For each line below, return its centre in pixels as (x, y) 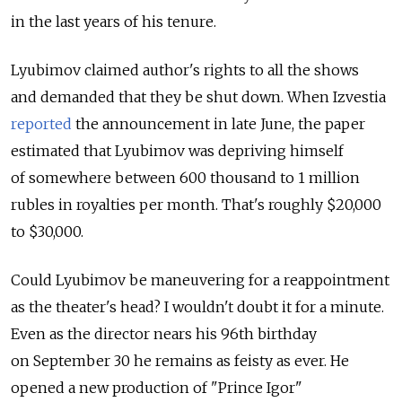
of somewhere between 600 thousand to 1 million (185, 177)
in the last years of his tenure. (114, 21)
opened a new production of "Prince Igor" (157, 387)
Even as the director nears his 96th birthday (164, 333)
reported (41, 123)
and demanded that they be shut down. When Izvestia (198, 96)
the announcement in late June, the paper (218, 123)
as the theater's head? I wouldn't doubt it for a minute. (197, 306)
